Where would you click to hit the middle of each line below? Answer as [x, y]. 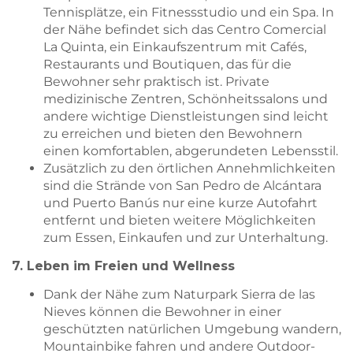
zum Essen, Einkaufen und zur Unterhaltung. [186, 237]
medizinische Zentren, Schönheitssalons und [186, 98]
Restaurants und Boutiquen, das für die [167, 64]
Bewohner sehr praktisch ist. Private [156, 81]
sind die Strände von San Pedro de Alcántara [182, 185]
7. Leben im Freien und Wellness [123, 266]
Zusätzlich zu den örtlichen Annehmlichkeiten [190, 168]
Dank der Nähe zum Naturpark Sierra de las [179, 295]
